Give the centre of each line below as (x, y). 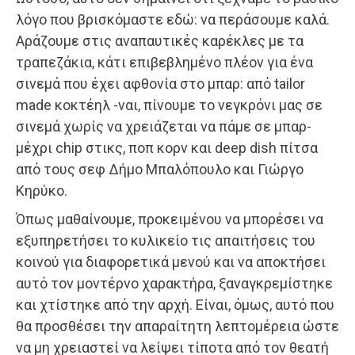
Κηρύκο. (42, 190)
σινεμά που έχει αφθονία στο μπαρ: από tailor (160, 83)
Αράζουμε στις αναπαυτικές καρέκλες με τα (160, 40)
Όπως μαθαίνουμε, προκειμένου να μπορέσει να (170, 219)
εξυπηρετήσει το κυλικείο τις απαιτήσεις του (166, 240)
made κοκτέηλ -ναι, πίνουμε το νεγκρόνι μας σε (169, 105)
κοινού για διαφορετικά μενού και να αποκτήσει (171, 261)
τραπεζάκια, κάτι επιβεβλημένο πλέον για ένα (164, 62)
